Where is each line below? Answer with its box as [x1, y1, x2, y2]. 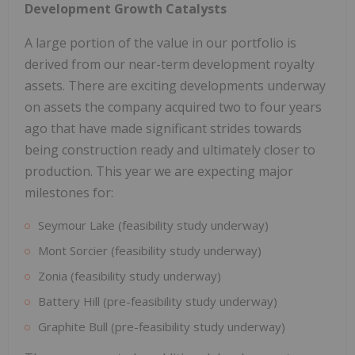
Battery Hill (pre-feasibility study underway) [38, 292, 277, 309]
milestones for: [25, 183, 113, 201]
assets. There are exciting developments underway [25, 76, 326, 94]
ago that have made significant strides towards [25, 119, 302, 137]
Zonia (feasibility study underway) [38, 267, 221, 284]
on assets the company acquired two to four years [25, 97, 322, 116]
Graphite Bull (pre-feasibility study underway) [38, 318, 285, 334]
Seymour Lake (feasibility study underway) [38, 216, 269, 233]
